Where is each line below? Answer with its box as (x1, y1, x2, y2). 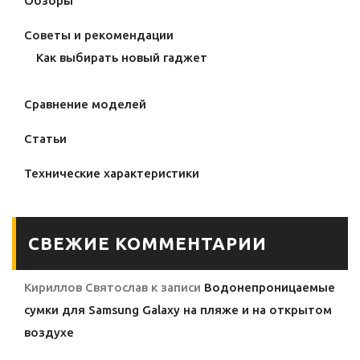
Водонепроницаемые (204, 280, 335, 295)
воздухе (24, 325, 74, 340)
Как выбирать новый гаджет (36, 51, 207, 65)
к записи (148, 280, 204, 295)
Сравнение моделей (24, 97, 146, 112)
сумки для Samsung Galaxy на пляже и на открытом (24, 303, 332, 317)
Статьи (24, 132, 67, 146)
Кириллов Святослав (24, 280, 148, 295)
